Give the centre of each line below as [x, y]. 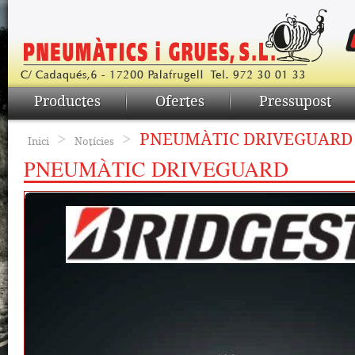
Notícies [94, 142]
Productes [67, 102]
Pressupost [295, 102]
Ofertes [180, 102]
